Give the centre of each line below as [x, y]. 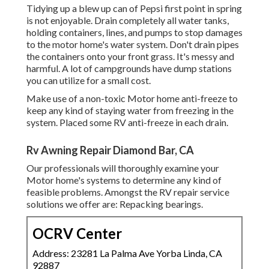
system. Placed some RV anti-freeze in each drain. [127, 122]
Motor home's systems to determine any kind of [124, 180]
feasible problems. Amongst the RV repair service [128, 192]
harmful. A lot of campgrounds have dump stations [129, 68]
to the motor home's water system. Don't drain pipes [133, 44]
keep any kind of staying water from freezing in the [130, 110]
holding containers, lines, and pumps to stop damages [134, 32]
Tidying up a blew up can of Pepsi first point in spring [134, 8]
